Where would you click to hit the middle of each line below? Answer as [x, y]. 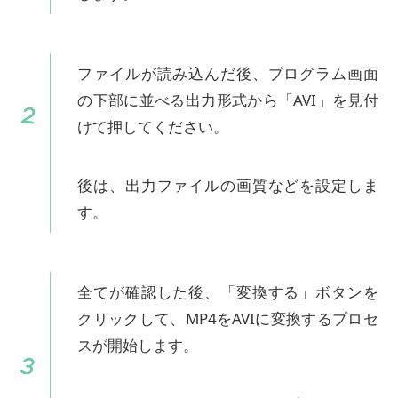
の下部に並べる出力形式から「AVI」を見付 [228, 100]
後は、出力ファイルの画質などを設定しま [228, 186]
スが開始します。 [138, 346]
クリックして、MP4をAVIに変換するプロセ [228, 319]
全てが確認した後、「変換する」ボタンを [228, 292]
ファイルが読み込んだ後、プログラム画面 [228, 74]
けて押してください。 [153, 127]
